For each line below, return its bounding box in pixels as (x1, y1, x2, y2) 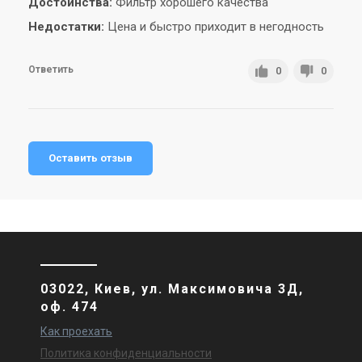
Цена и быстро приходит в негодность (104, 19, 324, 34)
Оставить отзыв (48, 152, 133, 164)
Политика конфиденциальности (40, 347, 212, 360)
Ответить (28, 64, 74, 75)
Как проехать (40, 325, 112, 338)
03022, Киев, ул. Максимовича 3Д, (40, 281, 304, 297)
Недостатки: (28, 19, 104, 34)
